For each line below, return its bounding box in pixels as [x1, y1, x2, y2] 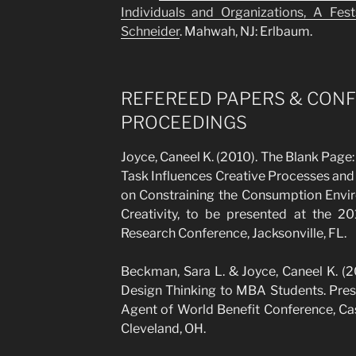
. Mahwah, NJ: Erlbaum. [179, 24, 312, 39]
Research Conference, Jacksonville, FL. [120, 225, 346, 241]
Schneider [120, 24, 180, 39]
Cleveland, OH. [120, 320, 206, 336]
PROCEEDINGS [120, 112, 247, 133]
